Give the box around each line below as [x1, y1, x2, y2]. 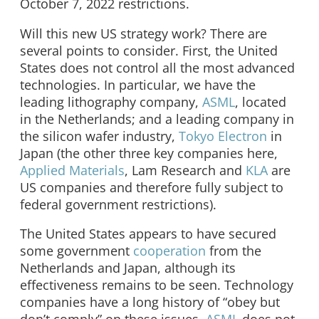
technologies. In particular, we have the [20, 75, 256, 93]
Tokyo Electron [179, 127, 267, 145]
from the [206, 242, 261, 260]
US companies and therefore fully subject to [20, 178, 283, 196]
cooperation [133, 242, 206, 260]
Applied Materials [20, 161, 125, 179]
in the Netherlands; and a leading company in [20, 110, 294, 127]
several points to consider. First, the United [20, 41, 278, 59]
